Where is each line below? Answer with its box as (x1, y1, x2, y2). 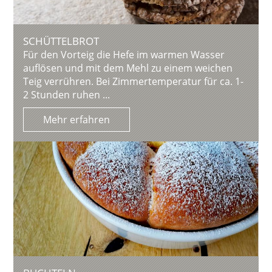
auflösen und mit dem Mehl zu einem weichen (23, 61, 233, 75)
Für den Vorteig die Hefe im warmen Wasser (23, 47, 225, 61)
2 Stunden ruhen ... (23, 87, 110, 101)
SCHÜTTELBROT (23, 33, 100, 48)
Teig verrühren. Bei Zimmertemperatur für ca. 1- (23, 74, 244, 88)
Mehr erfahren (43, 112, 110, 126)
